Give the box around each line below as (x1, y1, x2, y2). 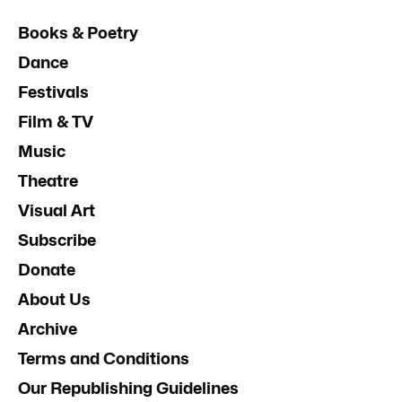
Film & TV (18, 112, 93, 131)
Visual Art (18, 201, 95, 220)
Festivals (18, 83, 89, 101)
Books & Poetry (18, 23, 138, 42)
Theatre (18, 171, 78, 190)
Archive (18, 319, 77, 338)
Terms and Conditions (18, 349, 189, 368)
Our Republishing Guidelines (18, 379, 239, 398)
